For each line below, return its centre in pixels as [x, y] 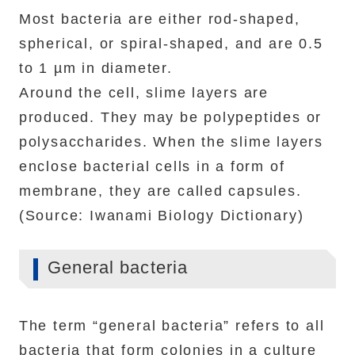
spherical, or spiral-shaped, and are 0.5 [171, 44]
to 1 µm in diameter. [95, 69]
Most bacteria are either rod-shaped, [159, 19]
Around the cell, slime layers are [144, 93]
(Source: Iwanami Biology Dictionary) [161, 216]
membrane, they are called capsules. [160, 191]
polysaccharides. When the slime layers [171, 142]
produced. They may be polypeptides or [170, 118]
